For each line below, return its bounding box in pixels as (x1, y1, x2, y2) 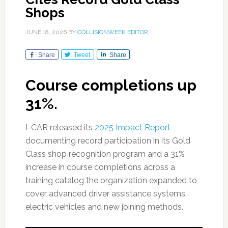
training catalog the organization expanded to (25, 176, 197, 185)
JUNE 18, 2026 (25, 28, 67, 36)
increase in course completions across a (25, 162, 175, 172)
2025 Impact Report (94, 123, 170, 132)
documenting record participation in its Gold (25, 136, 190, 146)
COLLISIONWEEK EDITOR (77, 28, 148, 36)
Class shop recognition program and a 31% (25, 149, 185, 159)
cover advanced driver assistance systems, (25, 189, 187, 198)
